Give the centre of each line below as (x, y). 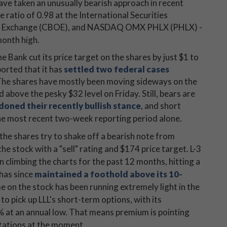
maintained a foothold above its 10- (108, 174)
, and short (161, 106)
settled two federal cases (117, 69)
